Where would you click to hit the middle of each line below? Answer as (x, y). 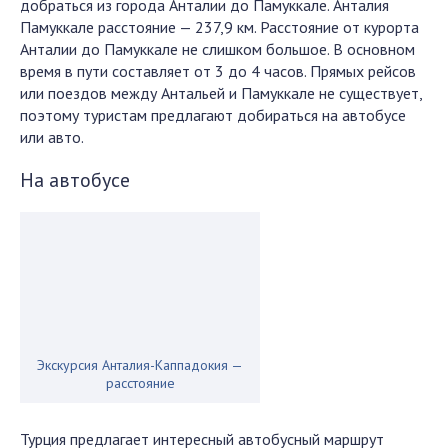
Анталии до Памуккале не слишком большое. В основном (217, 49)
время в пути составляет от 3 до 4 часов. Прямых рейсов (218, 71)
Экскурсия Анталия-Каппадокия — (140, 365)
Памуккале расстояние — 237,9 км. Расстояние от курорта (219, 27)
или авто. (52, 137)
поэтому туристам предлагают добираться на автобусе (213, 115)
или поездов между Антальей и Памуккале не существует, (221, 93)
